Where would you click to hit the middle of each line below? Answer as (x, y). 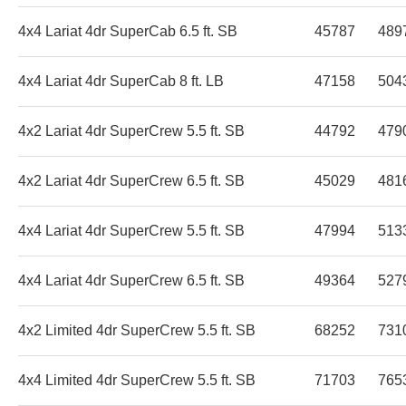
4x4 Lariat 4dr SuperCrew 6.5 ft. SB (131, 280)
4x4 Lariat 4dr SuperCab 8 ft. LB (121, 81)
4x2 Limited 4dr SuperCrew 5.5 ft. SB (137, 330)
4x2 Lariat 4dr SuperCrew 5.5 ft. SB (131, 130)
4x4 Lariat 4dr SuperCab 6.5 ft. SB (128, 31)
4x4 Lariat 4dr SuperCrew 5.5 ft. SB (131, 230)
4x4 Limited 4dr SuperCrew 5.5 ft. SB (137, 380)
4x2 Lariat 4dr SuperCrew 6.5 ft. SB (131, 180)
